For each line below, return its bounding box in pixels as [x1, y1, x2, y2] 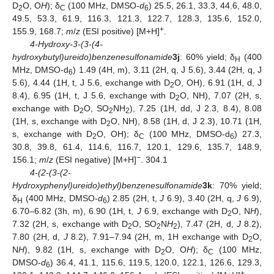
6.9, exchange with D [141, 206, 228, 216]
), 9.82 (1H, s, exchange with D [24, 244, 161, 254]
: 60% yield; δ [180, 51, 235, 62]
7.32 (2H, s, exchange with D [12, 218, 128, 229]
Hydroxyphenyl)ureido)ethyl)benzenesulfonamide [12, 180, 202, 190]
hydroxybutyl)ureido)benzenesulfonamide [12, 51, 172, 62]
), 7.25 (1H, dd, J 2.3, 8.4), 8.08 [129, 103, 262, 113]
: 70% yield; [212, 180, 262, 190]
